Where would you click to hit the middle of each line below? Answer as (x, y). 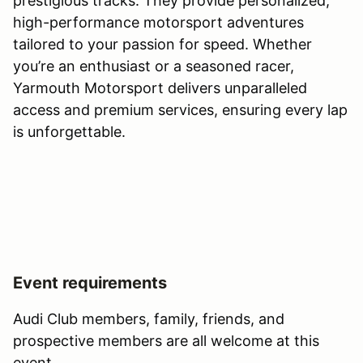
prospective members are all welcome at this (166, 341)
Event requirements (90, 283)
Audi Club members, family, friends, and (149, 319)
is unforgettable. (69, 132)
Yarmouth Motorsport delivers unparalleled (160, 88)
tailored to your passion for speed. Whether (162, 45)
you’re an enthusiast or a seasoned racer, (154, 66)
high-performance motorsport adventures (158, 23)
